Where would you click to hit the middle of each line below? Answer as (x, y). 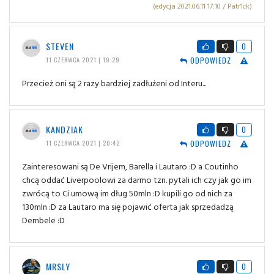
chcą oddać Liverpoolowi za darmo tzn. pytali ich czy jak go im (137, 180)
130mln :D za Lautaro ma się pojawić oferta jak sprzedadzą (128, 207)
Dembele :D (43, 220)
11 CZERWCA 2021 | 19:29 (83, 60)
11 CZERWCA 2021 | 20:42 (83, 143)
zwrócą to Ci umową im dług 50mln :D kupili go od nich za (127, 193)
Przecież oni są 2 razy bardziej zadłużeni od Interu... (114, 83)
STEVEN (60, 46)
